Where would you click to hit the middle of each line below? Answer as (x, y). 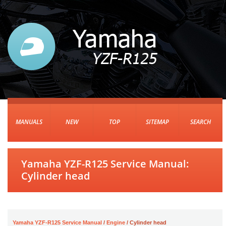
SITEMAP (157, 122)
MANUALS (29, 122)
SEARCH (200, 122)
